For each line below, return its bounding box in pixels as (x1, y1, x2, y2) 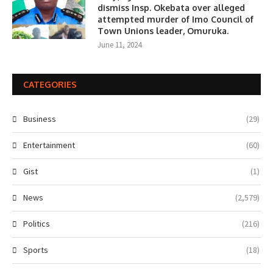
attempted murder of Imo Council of (97, 14, 253, 25)
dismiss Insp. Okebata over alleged (97, 2, 245, 13)
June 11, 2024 (97, 40, 141, 51)
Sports (23, 244, 48, 256)
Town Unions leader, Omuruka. (97, 26, 229, 37)
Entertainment (23, 140, 75, 151)
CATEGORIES (23, 79, 77, 90)
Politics (23, 218, 50, 230)
